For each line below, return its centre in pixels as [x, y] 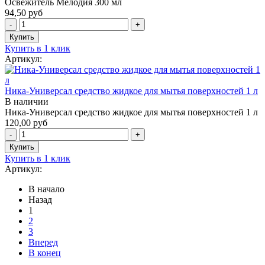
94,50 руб [24, 12]
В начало [46, 189]
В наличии [27, 101]
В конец [45, 253]
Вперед [43, 242]
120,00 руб [26, 122]
